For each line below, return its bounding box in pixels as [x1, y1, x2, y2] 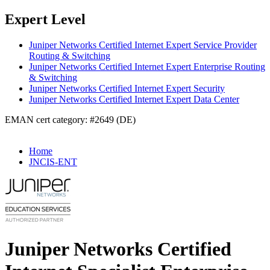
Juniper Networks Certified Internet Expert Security [29, 83, 225, 93]
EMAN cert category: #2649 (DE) [5, 114, 136, 125]
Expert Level [5, 11, 86, 27]
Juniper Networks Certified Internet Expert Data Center [29, 93, 239, 104]
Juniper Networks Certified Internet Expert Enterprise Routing [29, 61, 265, 72]
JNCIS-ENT [29, 156, 77, 167]
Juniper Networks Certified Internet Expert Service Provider [29, 39, 257, 50]
